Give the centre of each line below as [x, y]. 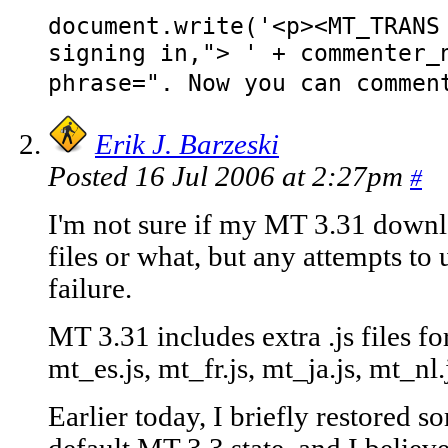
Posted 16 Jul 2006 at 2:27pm [229, 177]
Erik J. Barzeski [187, 145]
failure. [90, 289]
